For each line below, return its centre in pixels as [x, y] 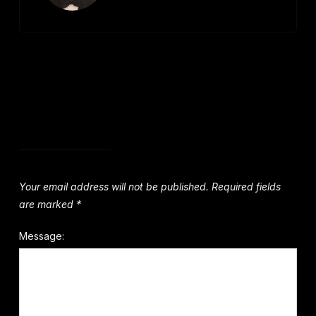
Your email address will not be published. [114, 187]
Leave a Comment [85, 112]
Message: [41, 236]
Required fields [246, 187]
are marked [47, 204]
